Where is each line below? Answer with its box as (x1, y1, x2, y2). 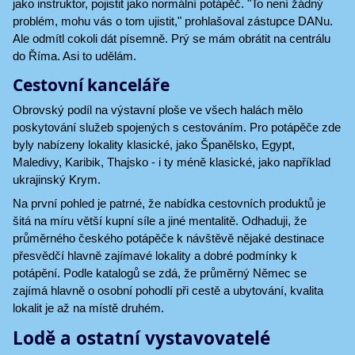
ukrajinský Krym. (13, 173, 101, 186)
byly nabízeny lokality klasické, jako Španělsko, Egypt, (13, 138, 295, 151)
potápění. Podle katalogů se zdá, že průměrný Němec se (13, 265, 307, 280)
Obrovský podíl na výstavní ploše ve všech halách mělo (13, 103, 303, 116)
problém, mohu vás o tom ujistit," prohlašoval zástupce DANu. (13, 14, 333, 28)
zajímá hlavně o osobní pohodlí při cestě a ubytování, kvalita (13, 283, 323, 297)
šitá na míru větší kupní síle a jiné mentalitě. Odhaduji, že (13, 213, 307, 227)
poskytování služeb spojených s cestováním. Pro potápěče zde (13, 120, 341, 134)
